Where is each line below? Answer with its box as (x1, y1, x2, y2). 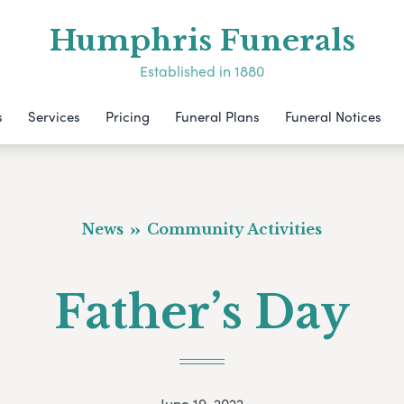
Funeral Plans (174, 106, 260, 126)
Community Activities (142, 220, 322, 238)
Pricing (105, 106, 150, 126)
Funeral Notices (284, 106, 381, 126)
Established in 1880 (140, 60, 264, 81)
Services (27, 106, 80, 126)
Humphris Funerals (49, 23, 355, 59)
